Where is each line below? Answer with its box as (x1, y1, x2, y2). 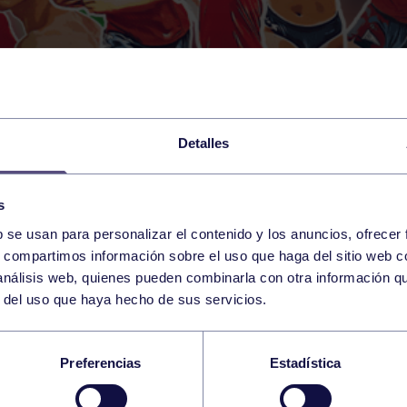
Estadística (269, 354, 342, 371)
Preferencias (60, 354, 142, 371)
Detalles (177, 134, 230, 151)
